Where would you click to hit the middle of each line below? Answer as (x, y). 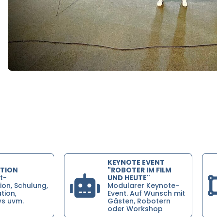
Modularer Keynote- (143, 185)
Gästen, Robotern (139, 201)
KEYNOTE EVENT (136, 162)
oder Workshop (135, 209)
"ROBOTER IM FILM (139, 170)
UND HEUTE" (129, 178)
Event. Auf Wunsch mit (146, 193)
